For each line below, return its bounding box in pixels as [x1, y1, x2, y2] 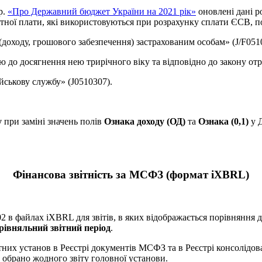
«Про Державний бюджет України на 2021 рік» [8, 6, 196, 17]
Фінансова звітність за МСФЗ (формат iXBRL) [13, 168, 249, 181]
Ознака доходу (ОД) [104, 116, 185, 127]
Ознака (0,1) [198, 116, 249, 127]
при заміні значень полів [2, 116, 104, 127]
